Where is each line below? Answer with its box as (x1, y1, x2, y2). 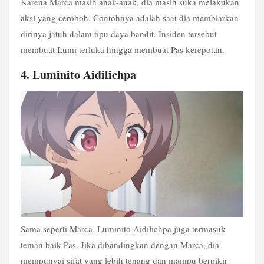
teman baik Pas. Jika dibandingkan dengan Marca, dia (21, 238, 219, 250)
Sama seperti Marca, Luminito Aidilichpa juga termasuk (21, 222, 226, 235)
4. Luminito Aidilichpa (21, 65, 140, 83)
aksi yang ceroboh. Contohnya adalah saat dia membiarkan (21, 12, 239, 24)
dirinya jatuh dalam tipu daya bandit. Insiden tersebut (21, 28, 217, 40)
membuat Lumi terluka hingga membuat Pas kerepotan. (21, 44, 227, 56)
